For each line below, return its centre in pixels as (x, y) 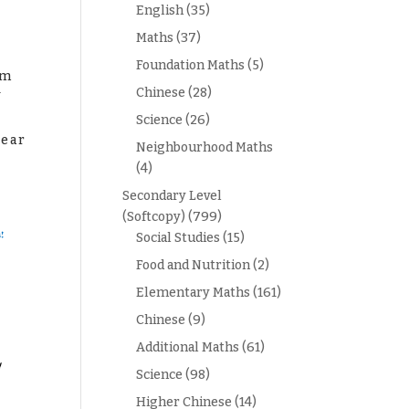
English (160, 10)
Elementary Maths (194, 293)
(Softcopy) (154, 217)
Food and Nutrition (194, 265)
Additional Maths (188, 347)
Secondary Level (173, 196)
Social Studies (178, 238)
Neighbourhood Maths (205, 147)
